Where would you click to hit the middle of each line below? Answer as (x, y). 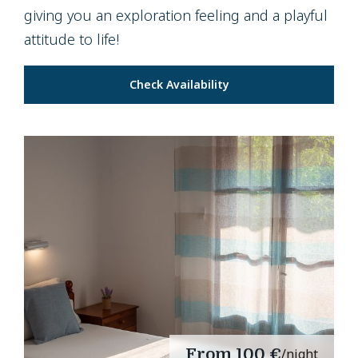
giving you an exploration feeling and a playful (176, 15)
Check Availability (179, 84)
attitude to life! (72, 39)
